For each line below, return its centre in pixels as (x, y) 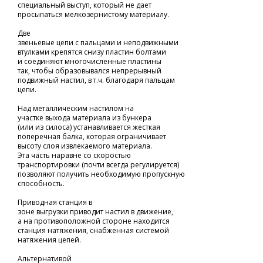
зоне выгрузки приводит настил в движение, (95, 212)
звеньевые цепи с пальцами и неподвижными (98, 43)
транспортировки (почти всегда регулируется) (98, 165)
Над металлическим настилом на (76, 108)
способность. (41, 183)
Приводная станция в (55, 202)
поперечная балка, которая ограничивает (92, 136)
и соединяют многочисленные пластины (90, 61)
